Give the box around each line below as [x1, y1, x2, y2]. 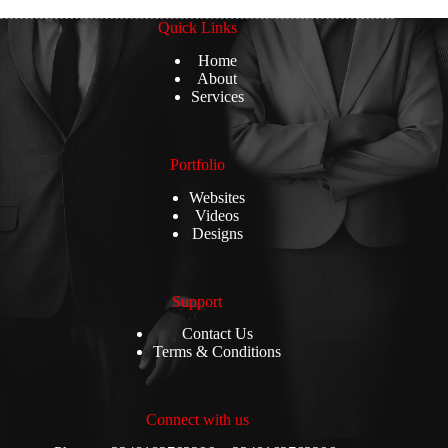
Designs [191, 224, 243, 242]
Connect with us [145, 411, 249, 429]
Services [190, 87, 244, 105]
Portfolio [169, 155, 225, 173]
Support [172, 292, 223, 310]
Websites [189, 188, 246, 206]
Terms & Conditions [153, 343, 282, 361]
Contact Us [181, 325, 253, 343]
